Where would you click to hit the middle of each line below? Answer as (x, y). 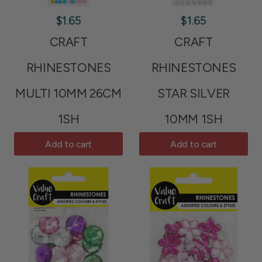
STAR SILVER (194, 94)
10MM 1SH (194, 119)
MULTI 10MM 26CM (68, 94)
